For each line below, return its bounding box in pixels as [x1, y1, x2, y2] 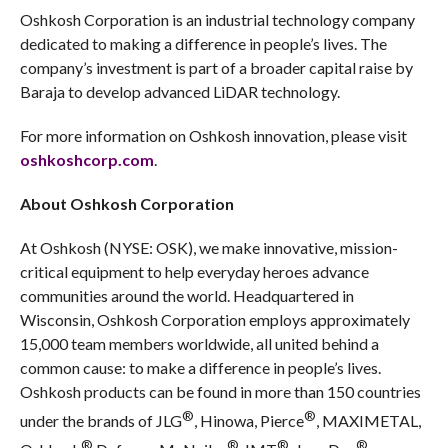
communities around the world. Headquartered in [19, 286, 354, 305]
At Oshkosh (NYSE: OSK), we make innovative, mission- [19, 238, 398, 257]
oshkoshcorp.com [19, 150, 154, 169]
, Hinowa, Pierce [193, 411, 304, 431]
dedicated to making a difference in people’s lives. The [19, 34, 387, 53]
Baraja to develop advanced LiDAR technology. [19, 82, 340, 101]
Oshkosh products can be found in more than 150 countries [19, 382, 421, 401]
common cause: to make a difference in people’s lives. [19, 358, 381, 377]
